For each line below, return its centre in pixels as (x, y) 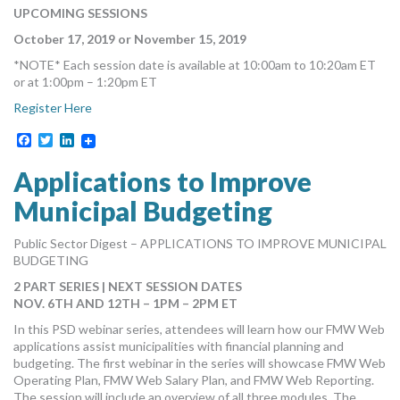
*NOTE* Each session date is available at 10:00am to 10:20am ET (195, 65)
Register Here (53, 108)
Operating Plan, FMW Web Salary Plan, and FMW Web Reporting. (194, 379)
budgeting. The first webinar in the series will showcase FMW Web (200, 362)
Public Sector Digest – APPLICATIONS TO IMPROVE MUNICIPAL (200, 243)
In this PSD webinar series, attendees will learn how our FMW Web (199, 329)
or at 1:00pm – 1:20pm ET (85, 82)
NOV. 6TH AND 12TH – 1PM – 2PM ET (125, 303)
